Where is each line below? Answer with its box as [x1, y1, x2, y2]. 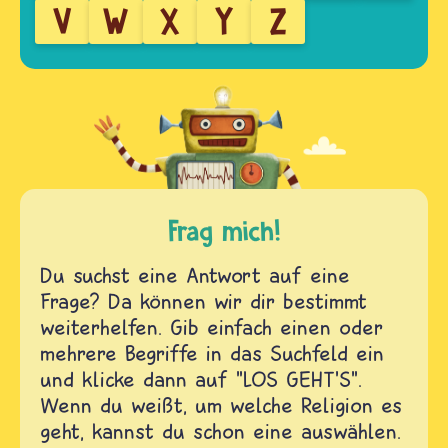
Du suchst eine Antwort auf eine [40, 262, 350, 289]
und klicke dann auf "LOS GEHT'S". [40, 366, 362, 393]
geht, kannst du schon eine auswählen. [40, 418, 401, 445]
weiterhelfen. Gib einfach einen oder [40, 314, 383, 341]
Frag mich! [167, 213, 281, 249]
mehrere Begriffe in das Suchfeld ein [40, 340, 384, 367]
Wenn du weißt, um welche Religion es [40, 392, 402, 419]
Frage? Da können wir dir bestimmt [40, 288, 367, 315]
